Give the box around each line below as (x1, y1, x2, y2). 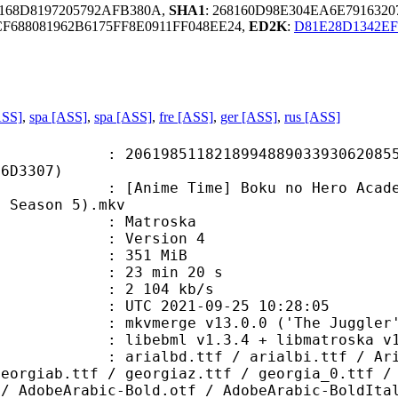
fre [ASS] (159, 108, 213, 124)
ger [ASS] (220, 108, 277, 124)
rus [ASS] (284, 108, 340, 124)
